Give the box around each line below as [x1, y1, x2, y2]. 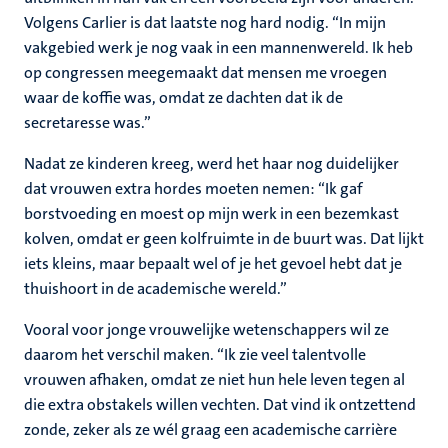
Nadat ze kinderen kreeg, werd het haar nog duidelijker [24, 153, 399, 174]
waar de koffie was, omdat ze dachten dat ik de [24, 87, 343, 108]
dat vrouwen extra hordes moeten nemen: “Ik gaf [24, 178, 363, 199]
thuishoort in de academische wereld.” [24, 278, 287, 299]
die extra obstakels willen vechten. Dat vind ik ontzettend [24, 394, 416, 415]
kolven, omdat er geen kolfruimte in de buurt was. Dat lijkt [24, 228, 424, 249]
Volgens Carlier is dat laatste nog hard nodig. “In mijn [24, 12, 386, 33]
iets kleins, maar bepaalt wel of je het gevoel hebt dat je [24, 253, 402, 274]
